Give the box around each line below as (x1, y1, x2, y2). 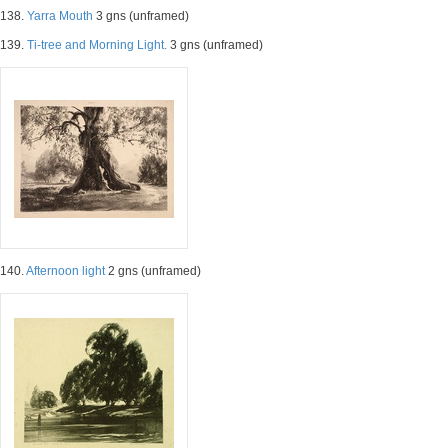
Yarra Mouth (27, 9, 93, 23)
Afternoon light (26, 264, 105, 278)
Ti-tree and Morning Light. (27, 38, 167, 52)
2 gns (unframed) (105, 264, 201, 278)
